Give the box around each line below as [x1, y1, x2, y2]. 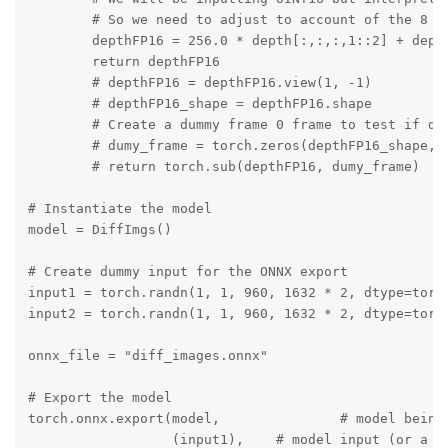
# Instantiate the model [27, 201, 212, 216]
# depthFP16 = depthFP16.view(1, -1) [27, 75, 372, 90]
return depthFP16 [27, 54, 220, 69]
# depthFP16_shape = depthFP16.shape [27, 96, 372, 111]
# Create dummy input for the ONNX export [27, 264, 348, 279]
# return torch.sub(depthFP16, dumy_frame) [27, 159, 420, 174]
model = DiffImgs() [27, 222, 172, 237]
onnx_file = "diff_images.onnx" [27, 348, 268, 363]
